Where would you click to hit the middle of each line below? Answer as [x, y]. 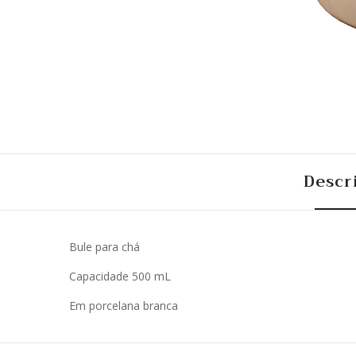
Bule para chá [104, 246]
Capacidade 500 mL [120, 276]
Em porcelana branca [124, 305]
